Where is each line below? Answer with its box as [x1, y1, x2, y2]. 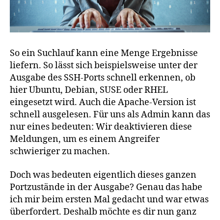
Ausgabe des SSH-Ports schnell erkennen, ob [10, 72, 195, 84]
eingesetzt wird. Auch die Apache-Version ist [10, 97, 196, 109]
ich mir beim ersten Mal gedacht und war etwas [10, 193, 209, 205]
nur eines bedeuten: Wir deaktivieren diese [10, 121, 192, 133]
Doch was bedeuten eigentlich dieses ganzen [10, 169, 196, 181]
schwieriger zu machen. [10, 146, 110, 158]
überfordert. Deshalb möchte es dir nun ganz [10, 206, 196, 218]
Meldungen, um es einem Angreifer [10, 134, 160, 145]
